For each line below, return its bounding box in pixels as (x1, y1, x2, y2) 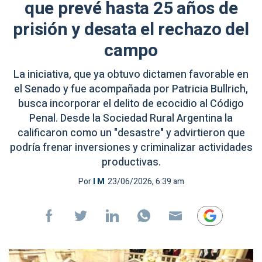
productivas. (101, 154, 161, 170)
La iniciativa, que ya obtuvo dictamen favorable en (13, 67, 249, 82)
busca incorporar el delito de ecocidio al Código (18, 96, 244, 112)
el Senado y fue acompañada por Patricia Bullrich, (14, 81, 248, 97)
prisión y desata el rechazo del (13, 17, 249, 43)
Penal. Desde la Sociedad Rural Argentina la (29, 111, 233, 126)
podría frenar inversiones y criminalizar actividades (9, 140, 253, 156)
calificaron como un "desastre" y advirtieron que (17, 125, 245, 141)
